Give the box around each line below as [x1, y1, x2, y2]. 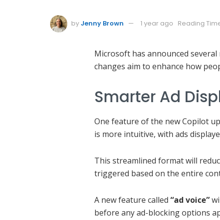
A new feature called [94, 194, 170, 205]
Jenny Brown [81, 19, 124, 28]
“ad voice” [170, 194, 210, 205]
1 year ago [140, 19, 173, 28]
